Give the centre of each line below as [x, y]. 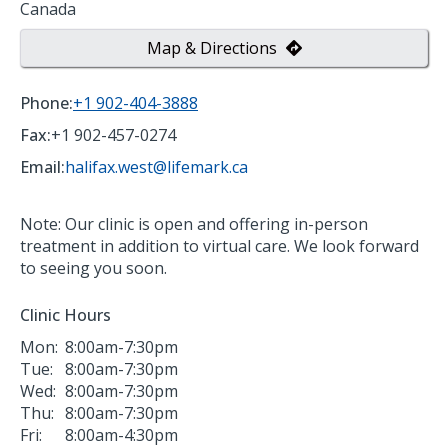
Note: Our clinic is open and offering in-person [194, 223]
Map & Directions [213, 47]
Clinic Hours [65, 314]
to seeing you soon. [93, 267]
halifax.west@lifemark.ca [156, 166]
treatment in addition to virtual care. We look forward [219, 245]
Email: [42, 166]
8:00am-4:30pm [121, 434]
